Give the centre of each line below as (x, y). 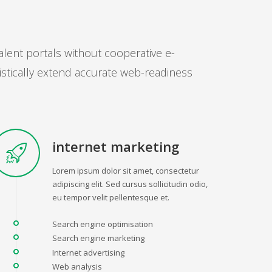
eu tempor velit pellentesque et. (111, 197)
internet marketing (116, 146)
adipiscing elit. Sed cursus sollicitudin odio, (130, 184)
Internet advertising (88, 252)
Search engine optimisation (103, 224)
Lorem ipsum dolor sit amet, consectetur (126, 170)
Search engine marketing (98, 238)
